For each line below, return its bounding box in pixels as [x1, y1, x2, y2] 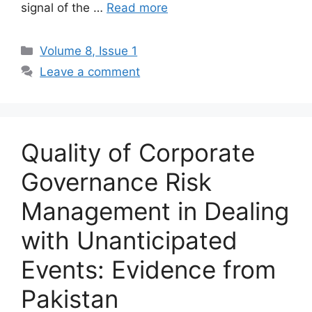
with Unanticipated [21, 225, 237, 255]
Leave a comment [40, 64, 141, 79]
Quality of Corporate [21, 137, 255, 167]
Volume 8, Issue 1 [40, 43, 138, 58]
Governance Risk [21, 166, 212, 196]
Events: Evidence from [21, 254, 276, 284]
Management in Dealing [21, 196, 289, 226]
